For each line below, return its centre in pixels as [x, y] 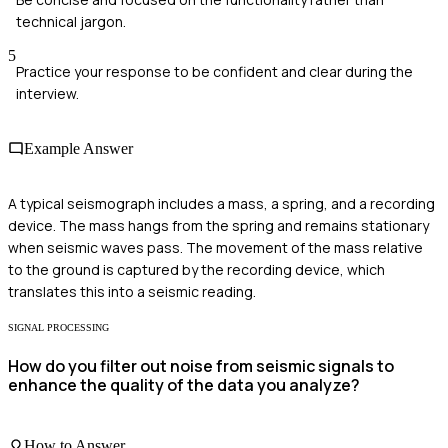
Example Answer [78, 149]
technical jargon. [71, 21]
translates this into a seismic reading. [132, 292]
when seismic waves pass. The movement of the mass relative [215, 248]
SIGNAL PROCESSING [58, 328]
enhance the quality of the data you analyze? [184, 384]
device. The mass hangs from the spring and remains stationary [218, 226]
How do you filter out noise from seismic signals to [201, 365]
